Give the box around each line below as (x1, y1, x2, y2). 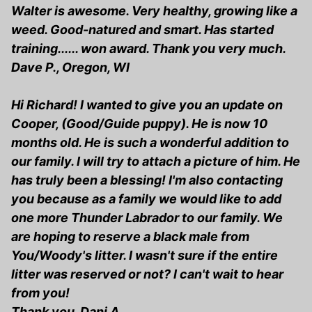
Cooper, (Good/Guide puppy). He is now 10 (11, 116, 267, 132)
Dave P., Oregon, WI (11, 60, 130, 75)
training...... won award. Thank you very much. (11, 41, 286, 56)
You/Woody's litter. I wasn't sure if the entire (11, 248, 278, 263)
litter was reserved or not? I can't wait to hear (11, 267, 283, 282)
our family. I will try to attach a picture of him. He (11, 154, 300, 169)
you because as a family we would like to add (11, 192, 281, 207)
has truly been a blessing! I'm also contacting (11, 173, 283, 188)
